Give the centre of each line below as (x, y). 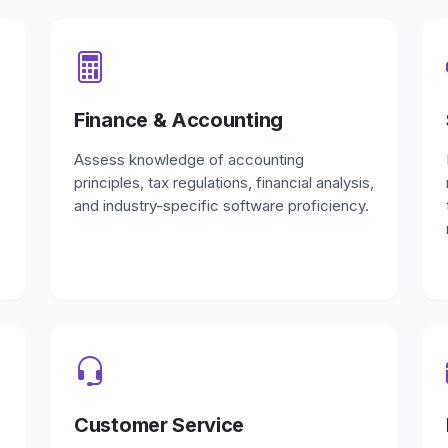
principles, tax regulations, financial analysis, (224, 182)
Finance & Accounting (178, 120)
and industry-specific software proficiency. (221, 205)
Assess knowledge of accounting (189, 159)
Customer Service (159, 425)
